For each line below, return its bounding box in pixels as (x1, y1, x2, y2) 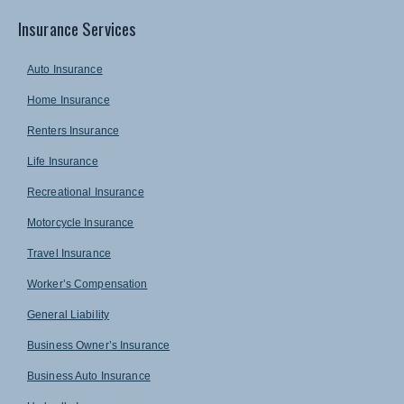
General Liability (27, 308, 110, 321)
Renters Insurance (27, 124, 120, 137)
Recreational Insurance (27, 185, 144, 198)
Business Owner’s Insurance (27, 338, 170, 352)
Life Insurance (27, 154, 98, 168)
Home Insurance (27, 93, 110, 106)
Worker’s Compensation (27, 277, 148, 290)
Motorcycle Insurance (27, 216, 134, 229)
